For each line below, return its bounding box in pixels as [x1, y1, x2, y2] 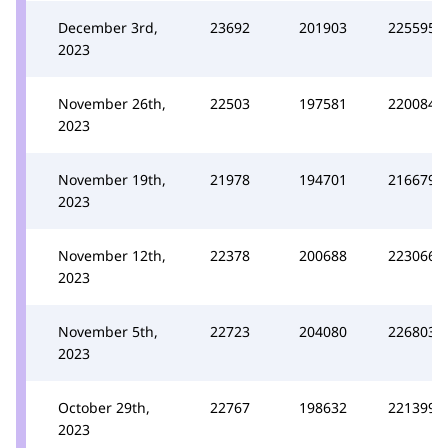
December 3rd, [58, 17, 158, 37]
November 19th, [58, 169, 166, 189]
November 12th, [58, 245, 166, 265]
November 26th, [58, 93, 166, 113]
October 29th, [58, 397, 150, 417]
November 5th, [58, 321, 158, 341]
